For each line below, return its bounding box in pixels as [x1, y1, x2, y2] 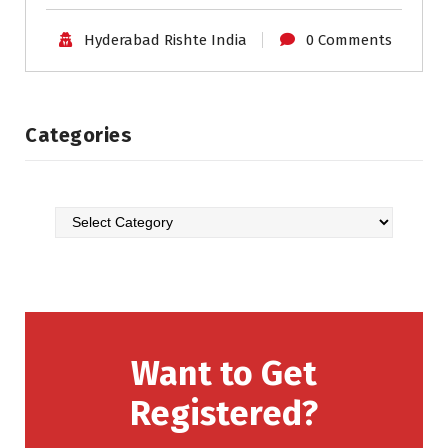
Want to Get [131, 353, 317, 395]
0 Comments [305, 30, 392, 49]
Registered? [130, 393, 318, 435]
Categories [25, 122, 132, 147]
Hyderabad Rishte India [83, 30, 247, 49]
